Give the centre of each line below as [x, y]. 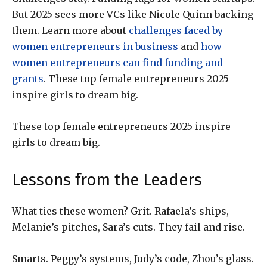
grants [28, 79]
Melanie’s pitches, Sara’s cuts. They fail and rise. [128, 227]
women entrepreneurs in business [95, 47]
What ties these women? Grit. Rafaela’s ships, [120, 211]
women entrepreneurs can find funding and [117, 63]
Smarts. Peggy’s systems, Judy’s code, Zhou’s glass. [133, 259]
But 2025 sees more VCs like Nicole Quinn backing [133, 15]
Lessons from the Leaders [107, 180]
